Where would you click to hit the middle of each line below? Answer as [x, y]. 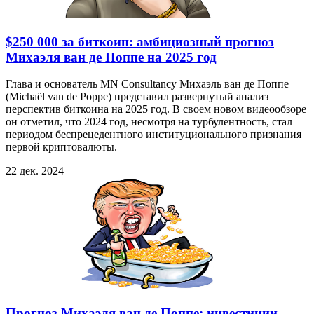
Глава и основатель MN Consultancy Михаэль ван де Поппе [147, 84]
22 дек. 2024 [35, 171]
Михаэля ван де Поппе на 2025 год [111, 57]
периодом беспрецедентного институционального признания [153, 135]
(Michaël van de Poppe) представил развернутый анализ [137, 97]
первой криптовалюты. [61, 147]
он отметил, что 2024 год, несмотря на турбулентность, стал [149, 122]
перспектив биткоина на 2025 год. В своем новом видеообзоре [156, 109]
